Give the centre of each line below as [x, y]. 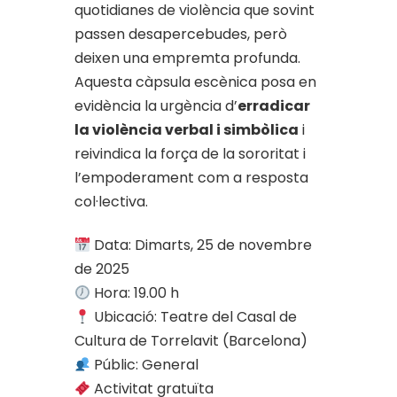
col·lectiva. [111, 201]
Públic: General [145, 364]
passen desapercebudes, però [181, 34]
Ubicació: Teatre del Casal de [194, 316]
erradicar [274, 105]
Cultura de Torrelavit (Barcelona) [191, 340]
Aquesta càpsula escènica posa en [195, 82]
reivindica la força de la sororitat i [190, 153]
